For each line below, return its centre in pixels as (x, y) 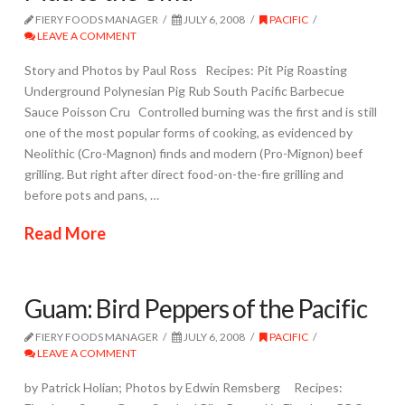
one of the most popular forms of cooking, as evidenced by (188, 133)
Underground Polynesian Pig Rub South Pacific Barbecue (184, 91)
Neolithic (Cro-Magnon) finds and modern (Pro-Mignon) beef (193, 154)
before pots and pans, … (91, 195)
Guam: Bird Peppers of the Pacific (195, 308)
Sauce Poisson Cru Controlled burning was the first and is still (200, 112)
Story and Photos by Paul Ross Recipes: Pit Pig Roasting (185, 71)
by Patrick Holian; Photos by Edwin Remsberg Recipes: (183, 388)
